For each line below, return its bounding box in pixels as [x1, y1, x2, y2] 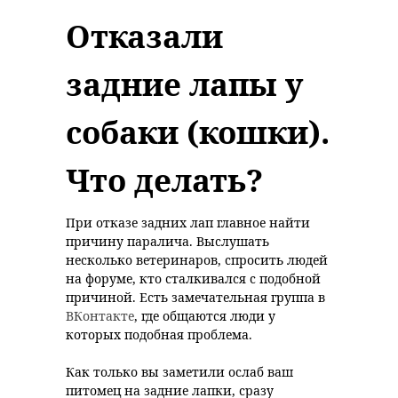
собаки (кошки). [66, 111, 330, 153]
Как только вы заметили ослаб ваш [66, 363, 293, 380]
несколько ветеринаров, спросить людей [66, 251, 328, 268]
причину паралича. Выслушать [66, 233, 269, 250]
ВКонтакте [66, 307, 134, 324]
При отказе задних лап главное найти [66, 214, 310, 231]
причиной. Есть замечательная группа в [66, 289, 325, 306]
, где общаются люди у [134, 307, 275, 324]
